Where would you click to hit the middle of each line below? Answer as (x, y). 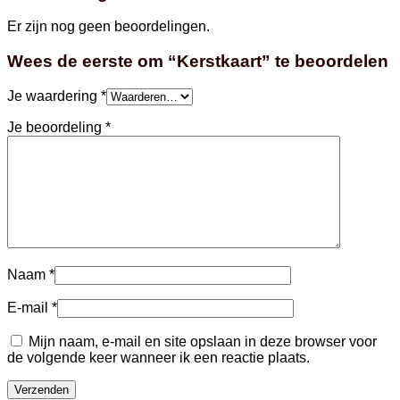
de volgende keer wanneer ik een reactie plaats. (158, 357)
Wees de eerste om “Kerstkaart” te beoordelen (198, 62)
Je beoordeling (56, 127)
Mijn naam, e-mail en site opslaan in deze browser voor (203, 341)
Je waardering (54, 96)
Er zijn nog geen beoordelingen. (108, 27)
